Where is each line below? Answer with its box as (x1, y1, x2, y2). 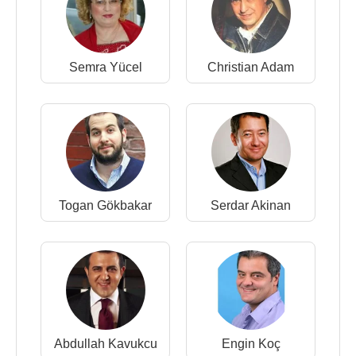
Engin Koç (221, 337, 281, 350)
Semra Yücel (68, 60, 142, 74)
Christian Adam (207, 60, 294, 74)
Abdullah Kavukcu (53, 337, 157, 350)
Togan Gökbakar (59, 199, 152, 212)
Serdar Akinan (211, 199, 291, 212)
